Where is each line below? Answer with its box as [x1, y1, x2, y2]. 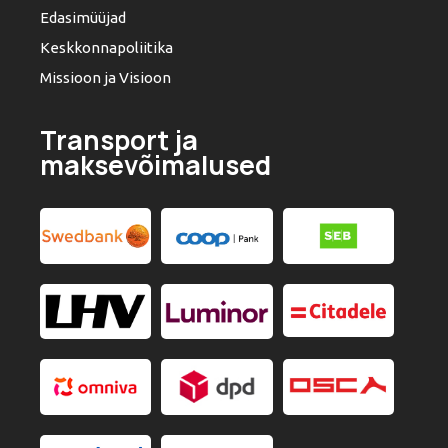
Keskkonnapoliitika [40, 38, 173, 56]
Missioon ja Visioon [40, 68, 171, 86]
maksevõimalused [40, 147, 271, 183]
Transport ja [40, 122, 198, 158]
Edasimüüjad [40, 8, 126, 26]
